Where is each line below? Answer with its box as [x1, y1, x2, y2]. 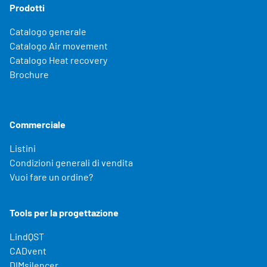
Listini [10, 142, 36, 154]
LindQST [10, 231, 44, 243]
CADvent [10, 245, 46, 257]
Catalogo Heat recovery [10, 54, 107, 66]
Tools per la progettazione [10, 207, 119, 219]
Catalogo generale [10, 26, 86, 38]
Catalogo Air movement [10, 40, 108, 52]
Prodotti [10, 2, 45, 14]
